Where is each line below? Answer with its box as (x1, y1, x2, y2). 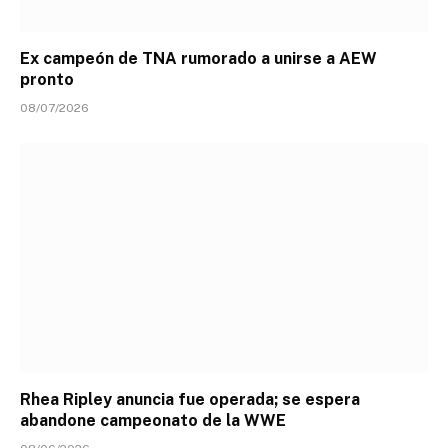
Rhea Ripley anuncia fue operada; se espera (20, 389, 360, 409)
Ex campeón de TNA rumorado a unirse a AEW (20, 49, 377, 69)
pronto (20, 70, 74, 90)
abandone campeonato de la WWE (20, 410, 286, 430)
